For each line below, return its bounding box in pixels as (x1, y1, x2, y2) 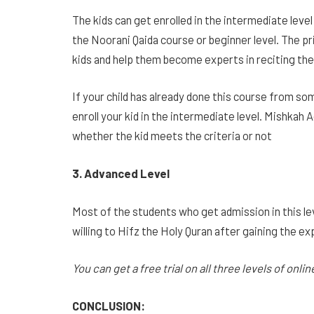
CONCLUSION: (72, 298, 145, 313)
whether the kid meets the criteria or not (72, 128, 272, 143)
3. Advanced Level (72, 165, 172, 180)
